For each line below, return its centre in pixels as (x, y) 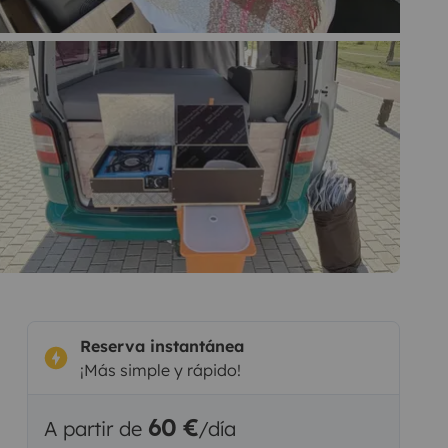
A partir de (95, 428)
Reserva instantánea (161, 345)
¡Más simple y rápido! (160, 369)
